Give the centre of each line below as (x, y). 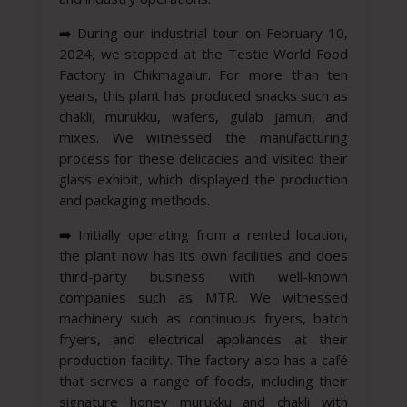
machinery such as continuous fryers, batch (203, 318)
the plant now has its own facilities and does (203, 256)
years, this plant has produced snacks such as (203, 96)
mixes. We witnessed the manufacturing (203, 138)
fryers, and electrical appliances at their (203, 339)
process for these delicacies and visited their (203, 159)
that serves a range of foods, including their (203, 381)
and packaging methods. (134, 200)
